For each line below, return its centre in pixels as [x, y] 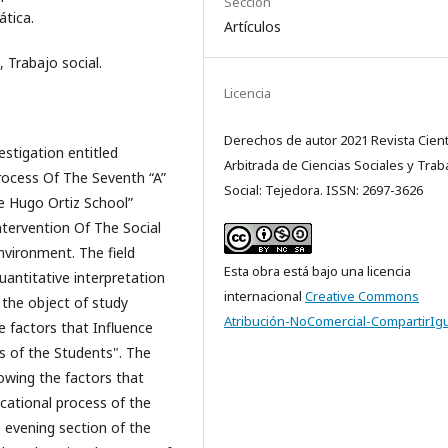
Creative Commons [362, 295]
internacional [264, 295]
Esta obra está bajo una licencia [317, 270]
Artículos [252, 26]
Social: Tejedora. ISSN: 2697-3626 [323, 189]
